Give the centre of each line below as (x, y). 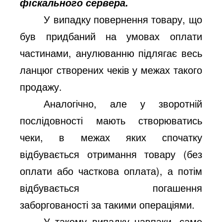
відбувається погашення (111, 187)
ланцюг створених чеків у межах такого (111, 69)
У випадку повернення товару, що (123, 19)
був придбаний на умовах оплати (111, 36)
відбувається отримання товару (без (111, 154)
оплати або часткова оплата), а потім (111, 170)
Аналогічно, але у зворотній (123, 103)
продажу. (41, 86)
